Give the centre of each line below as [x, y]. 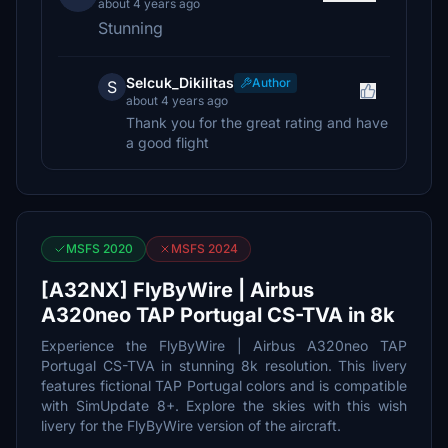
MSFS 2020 [99, 248]
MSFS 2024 [204, 248]
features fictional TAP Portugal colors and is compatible [224, 385]
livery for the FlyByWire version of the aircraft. [191, 425]
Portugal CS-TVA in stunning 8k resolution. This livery [224, 365]
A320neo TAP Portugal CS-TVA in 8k [218, 315]
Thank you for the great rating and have [257, 122]
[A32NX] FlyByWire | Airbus [177, 290]
